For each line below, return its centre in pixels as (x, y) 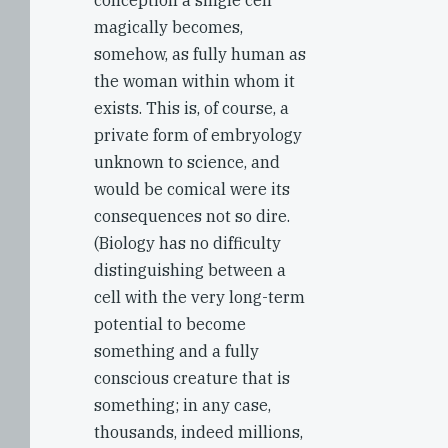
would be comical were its (192, 189)
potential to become (170, 324)
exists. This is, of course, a (191, 108)
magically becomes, (168, 27)
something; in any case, (182, 405)
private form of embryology (198, 135)
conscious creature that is (192, 378)
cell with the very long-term (199, 297)
